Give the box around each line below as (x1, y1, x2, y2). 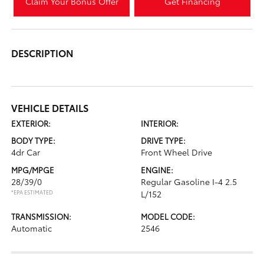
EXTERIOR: (11, 117, 51, 128)
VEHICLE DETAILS (11, 100, 89, 114)
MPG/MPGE (11, 164, 55, 175)
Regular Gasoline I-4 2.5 (141, 175, 237, 187)
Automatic (11, 222, 52, 234)
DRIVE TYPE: (141, 134, 186, 146)
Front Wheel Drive (141, 146, 212, 158)
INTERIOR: (141, 117, 179, 128)
